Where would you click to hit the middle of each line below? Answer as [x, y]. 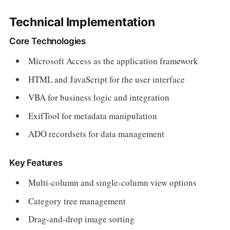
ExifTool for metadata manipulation [93, 116]
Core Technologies [47, 41]
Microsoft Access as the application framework [113, 61]
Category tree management [77, 201]
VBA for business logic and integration [99, 97]
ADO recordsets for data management [97, 134]
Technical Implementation [82, 22]
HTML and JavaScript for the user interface [107, 79]
